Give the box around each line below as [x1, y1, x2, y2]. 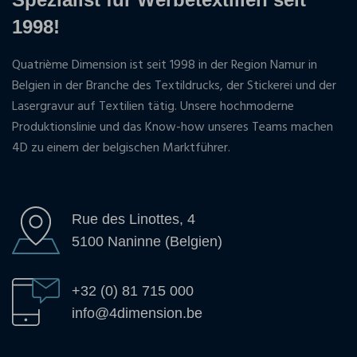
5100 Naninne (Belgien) [72, 233, 222, 249]
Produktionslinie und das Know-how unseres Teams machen [12, 116, 333, 138]
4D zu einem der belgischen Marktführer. [12, 137, 230, 159]
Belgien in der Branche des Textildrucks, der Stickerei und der [12, 75, 336, 96]
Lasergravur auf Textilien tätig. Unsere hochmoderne [12, 96, 294, 117]
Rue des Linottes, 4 [72, 210, 195, 227]
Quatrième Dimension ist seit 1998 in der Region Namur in [12, 54, 317, 76]
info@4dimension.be [72, 304, 202, 321]
